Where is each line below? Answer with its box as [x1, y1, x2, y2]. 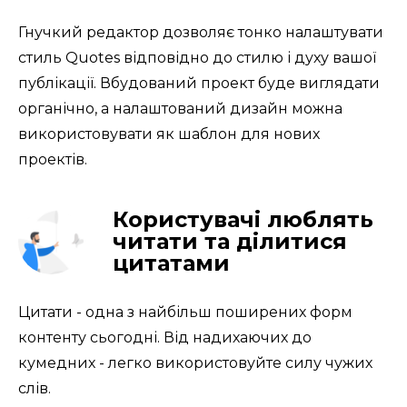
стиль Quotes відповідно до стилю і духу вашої [18, 48, 376, 66]
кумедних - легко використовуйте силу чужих [18, 353, 372, 372]
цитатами [113, 249, 230, 276]
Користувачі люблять [113, 205, 373, 233]
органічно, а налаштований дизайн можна [18, 99, 342, 117]
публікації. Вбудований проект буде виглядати [18, 74, 380, 92]
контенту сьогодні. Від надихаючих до [18, 328, 312, 346]
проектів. [18, 150, 87, 168]
